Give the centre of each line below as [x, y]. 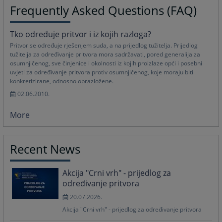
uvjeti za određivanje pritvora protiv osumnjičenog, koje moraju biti [102, 72]
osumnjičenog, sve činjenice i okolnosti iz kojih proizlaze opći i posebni [106, 63]
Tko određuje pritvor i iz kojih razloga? [81, 34]
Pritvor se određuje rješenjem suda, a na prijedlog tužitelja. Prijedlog [104, 45]
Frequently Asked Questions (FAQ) [104, 10]
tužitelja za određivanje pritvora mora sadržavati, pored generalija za [105, 54]
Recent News [45, 149]
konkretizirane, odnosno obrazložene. [62, 81]
